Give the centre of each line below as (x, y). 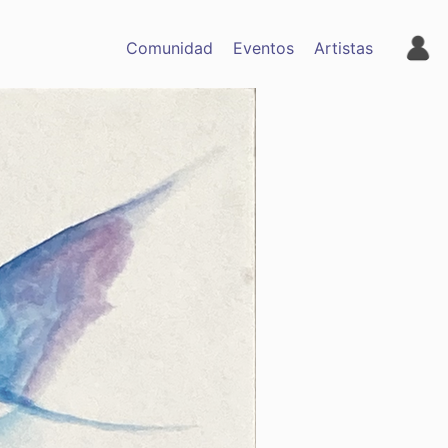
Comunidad (169, 48)
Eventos (263, 48)
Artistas (343, 48)
